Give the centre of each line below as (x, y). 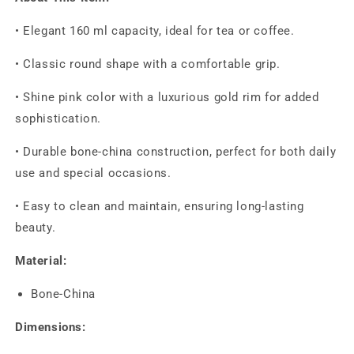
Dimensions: (51, 328)
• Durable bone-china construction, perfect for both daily (176, 152)
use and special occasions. (93, 173)
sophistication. (58, 119)
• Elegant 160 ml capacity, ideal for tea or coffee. (155, 31)
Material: (41, 261)
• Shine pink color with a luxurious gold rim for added (167, 98)
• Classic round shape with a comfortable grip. (148, 64)
